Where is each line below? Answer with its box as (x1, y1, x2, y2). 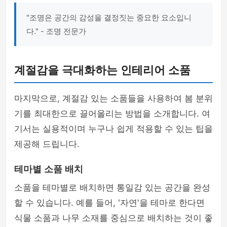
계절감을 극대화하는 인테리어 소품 (14, 64, 191, 77)
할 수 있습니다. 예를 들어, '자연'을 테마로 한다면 (14, 198, 205, 208)
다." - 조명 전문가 (26, 26, 86, 36)
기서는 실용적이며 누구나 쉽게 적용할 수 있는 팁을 (14, 124, 213, 134)
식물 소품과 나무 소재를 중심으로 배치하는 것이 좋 (14, 213, 213, 223)
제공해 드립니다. (14, 139, 80, 149)
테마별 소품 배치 (14, 164, 83, 174)
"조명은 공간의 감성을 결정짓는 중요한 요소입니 (26, 13, 192, 22)
